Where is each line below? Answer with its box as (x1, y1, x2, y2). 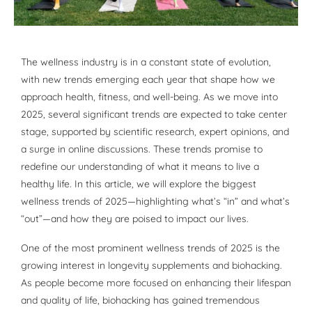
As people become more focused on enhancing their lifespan (21, 276, 291, 290)
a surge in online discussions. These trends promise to (21, 143, 263, 156)
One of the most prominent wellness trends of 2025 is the (21, 242, 280, 255)
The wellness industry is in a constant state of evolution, (21, 56, 271, 69)
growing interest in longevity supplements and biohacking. (21, 259, 282, 272)
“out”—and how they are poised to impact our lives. (21, 212, 249, 226)
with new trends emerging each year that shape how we (21, 73, 275, 86)
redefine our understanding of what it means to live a (21, 160, 259, 173)
